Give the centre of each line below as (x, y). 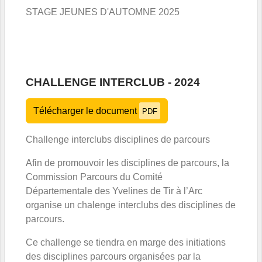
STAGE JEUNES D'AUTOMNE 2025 (103, 12)
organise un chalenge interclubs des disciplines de (131, 205)
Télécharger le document (86, 111)
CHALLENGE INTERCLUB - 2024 (113, 82)
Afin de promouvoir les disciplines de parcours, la (127, 163)
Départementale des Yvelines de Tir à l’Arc (114, 191)
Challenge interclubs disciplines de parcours (118, 139)
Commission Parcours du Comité (94, 177)
